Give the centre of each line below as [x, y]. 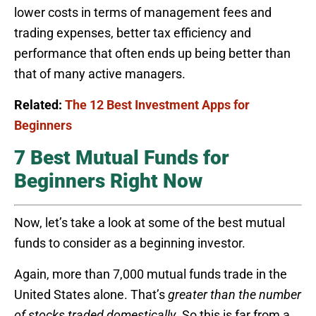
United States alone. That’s [91, 295]
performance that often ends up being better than [152, 54]
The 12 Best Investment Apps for [157, 105]
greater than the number [235, 295]
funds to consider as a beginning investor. [130, 243]
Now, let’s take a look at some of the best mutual [150, 223]
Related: [39, 105]
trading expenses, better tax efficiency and [133, 33]
